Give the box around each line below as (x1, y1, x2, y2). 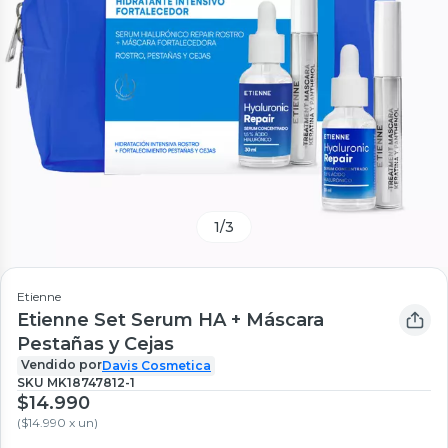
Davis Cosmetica (102, 357, 211, 373)
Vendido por (21, 356, 102, 372)
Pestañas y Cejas (17, 332, 174, 355)
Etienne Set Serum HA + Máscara (17, 308, 324, 331)
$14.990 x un (21, 414, 94, 430)
